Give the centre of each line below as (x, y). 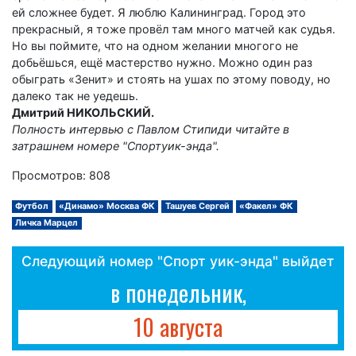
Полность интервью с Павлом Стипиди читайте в (151, 129)
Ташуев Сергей (197, 206)
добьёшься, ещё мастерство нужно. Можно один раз (162, 62)
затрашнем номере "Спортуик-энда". (116, 145)
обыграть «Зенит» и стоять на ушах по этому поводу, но (171, 79)
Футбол (32, 206)
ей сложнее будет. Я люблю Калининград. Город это (159, 12)
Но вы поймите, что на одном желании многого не (155, 45)
